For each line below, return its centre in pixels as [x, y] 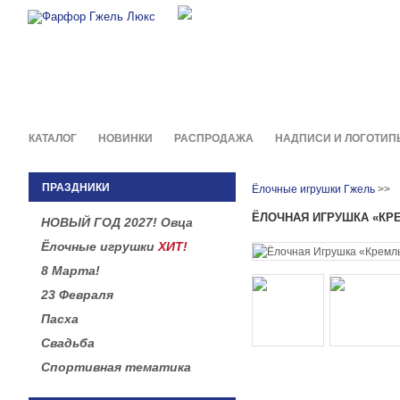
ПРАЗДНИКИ [76, 187]
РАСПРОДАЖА [214, 138]
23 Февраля [77, 295]
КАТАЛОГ [53, 138]
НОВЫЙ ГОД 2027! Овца [117, 222]
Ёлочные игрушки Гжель [313, 189]
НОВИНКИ [125, 138]
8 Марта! [71, 271]
